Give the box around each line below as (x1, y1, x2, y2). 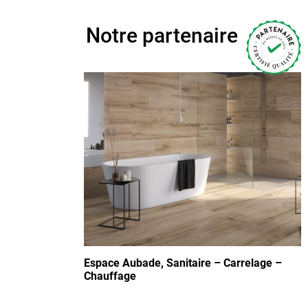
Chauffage (84, 269, 136, 283)
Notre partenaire (85, 23, 238, 47)
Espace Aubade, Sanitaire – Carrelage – (84, 256, 282, 269)
